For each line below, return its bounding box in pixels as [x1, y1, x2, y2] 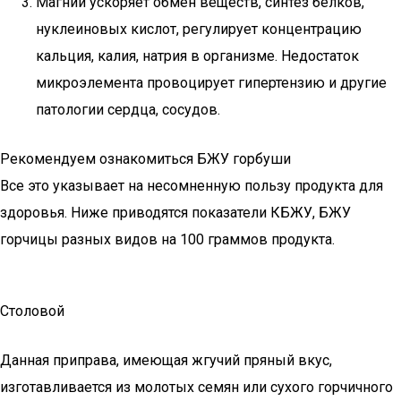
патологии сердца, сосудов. [36, 101, 220, 118]
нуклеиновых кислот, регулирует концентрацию [36, 21, 362, 38]
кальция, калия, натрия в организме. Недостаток [36, 47, 359, 64]
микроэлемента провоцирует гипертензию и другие [36, 74, 387, 91]
